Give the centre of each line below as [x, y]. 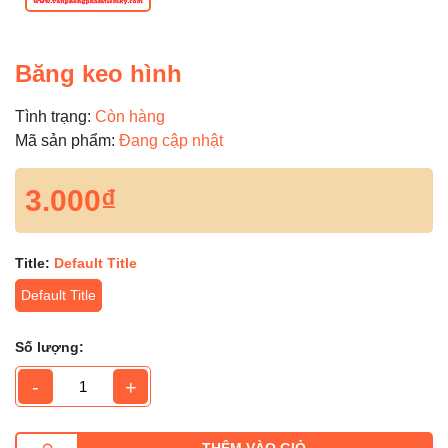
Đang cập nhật [171, 140]
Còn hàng [130, 116]
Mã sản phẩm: [65, 140]
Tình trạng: [53, 116]
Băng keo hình [98, 73]
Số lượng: [49, 347]
